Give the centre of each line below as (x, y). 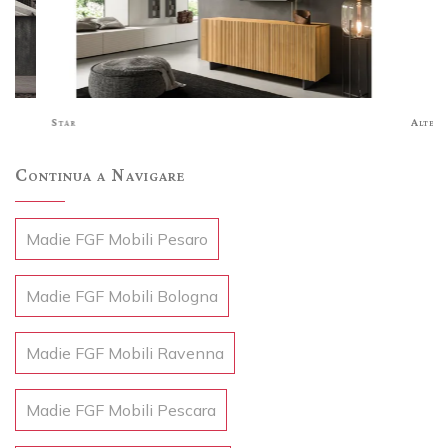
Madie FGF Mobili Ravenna (125, 352)
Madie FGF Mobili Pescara (121, 409)
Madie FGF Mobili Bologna (122, 295)
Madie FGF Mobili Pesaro (117, 238)
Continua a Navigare (100, 173)
